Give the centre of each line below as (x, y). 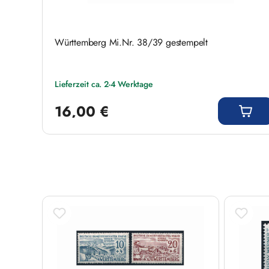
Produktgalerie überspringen (98, 196)
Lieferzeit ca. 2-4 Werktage (104, 84)
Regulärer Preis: (81, 96)
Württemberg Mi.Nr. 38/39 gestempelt (131, 42)
